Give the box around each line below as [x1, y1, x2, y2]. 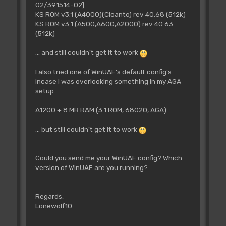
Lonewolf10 [35, 202, 72, 210]
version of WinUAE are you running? [35, 163, 148, 172]
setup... [35, 87, 59, 95]
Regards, [35, 192, 64, 201]
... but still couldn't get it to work [35, 125, 139, 134]
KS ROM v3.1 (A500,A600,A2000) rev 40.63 [35, 20, 173, 28]
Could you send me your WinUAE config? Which [35, 154, 182, 162]
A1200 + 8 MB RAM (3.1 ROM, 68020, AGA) [35, 106, 166, 115]
